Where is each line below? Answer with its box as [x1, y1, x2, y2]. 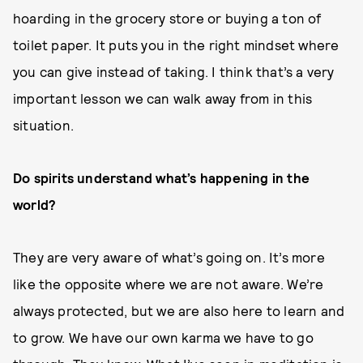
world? [13, 196, 57, 212]
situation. [13, 117, 74, 133]
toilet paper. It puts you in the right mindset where [13, 36, 340, 53]
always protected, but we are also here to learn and [13, 302, 345, 318]
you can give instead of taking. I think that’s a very [13, 63, 335, 79]
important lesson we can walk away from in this [13, 90, 313, 106]
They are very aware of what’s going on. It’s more [13, 249, 325, 265]
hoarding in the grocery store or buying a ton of [13, 10, 322, 26]
